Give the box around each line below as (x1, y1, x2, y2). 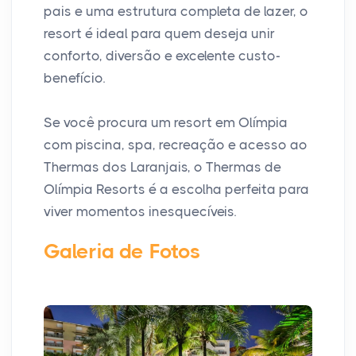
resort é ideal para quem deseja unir (44, 25, 275, 41)
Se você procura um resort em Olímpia (44, 114, 288, 130)
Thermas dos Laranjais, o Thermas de (44, 158, 281, 175)
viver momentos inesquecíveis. (44, 203, 236, 219)
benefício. (44, 69, 105, 86)
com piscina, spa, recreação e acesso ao (44, 136, 308, 153)
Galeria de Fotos (44, 239, 201, 263)
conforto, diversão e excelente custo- (44, 47, 281, 64)
